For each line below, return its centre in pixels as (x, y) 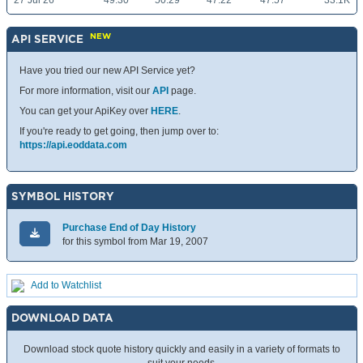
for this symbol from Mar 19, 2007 (135, 242)
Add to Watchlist (66, 286)
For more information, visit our (86, 91)
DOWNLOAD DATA (62, 318)
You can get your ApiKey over (85, 111)
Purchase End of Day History (129, 228)
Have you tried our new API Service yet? (107, 71)
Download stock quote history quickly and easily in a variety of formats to (182, 350)
